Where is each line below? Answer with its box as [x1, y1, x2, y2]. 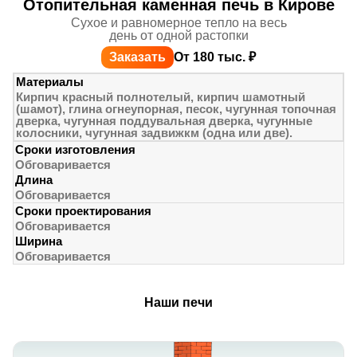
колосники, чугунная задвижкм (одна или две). [16, 126, 292, 140]
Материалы [16, 75, 84, 89]
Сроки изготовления [15, 143, 135, 157]
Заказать [109, 50, 166, 65]
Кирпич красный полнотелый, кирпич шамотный [16, 90, 305, 104]
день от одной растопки [108, 29, 249, 43]
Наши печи [144, 296, 213, 310]
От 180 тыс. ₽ [174, 50, 256, 65]
